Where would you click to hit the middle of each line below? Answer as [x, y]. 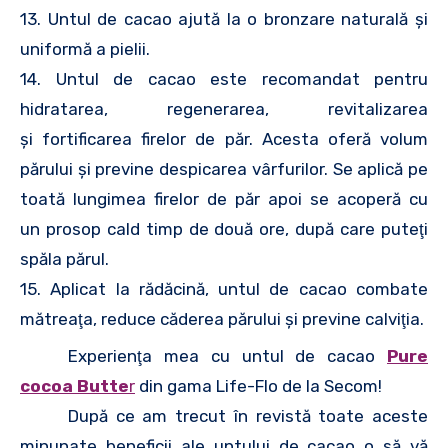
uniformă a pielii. [85, 49]
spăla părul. [64, 259]
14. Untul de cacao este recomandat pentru [224, 79]
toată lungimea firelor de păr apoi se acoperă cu [224, 199]
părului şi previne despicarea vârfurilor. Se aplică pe [224, 169]
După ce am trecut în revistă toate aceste [248, 415]
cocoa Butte [74, 385]
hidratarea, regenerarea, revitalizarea [224, 109]
